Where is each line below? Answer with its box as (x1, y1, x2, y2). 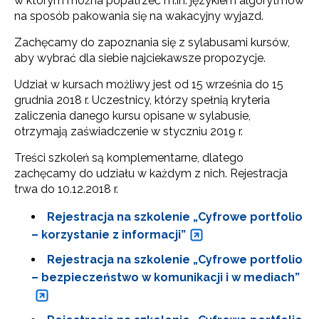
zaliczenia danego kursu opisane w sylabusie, (14, 108, 251, 122)
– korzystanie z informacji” (31, 227, 186, 241)
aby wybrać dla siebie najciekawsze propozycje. (14, 51, 266, 65)
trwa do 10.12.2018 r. (14, 182, 118, 196)
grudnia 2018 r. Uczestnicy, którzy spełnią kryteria (14, 93, 270, 107)
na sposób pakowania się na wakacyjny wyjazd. (14, 9, 263, 23)
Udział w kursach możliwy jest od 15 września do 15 (14, 77, 283, 91)
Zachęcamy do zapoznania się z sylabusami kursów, (14, 35, 290, 49)
